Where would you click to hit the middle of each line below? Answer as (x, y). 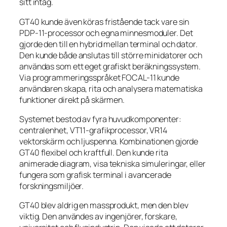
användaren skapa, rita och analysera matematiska (111, 88)
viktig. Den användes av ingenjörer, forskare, (98, 216)
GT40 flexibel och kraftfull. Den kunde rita (94, 152)
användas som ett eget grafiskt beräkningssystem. (110, 66)
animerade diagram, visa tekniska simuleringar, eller (112, 163)
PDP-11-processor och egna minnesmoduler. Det (106, 33)
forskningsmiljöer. (52, 186)
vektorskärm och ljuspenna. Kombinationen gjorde (109, 141)
